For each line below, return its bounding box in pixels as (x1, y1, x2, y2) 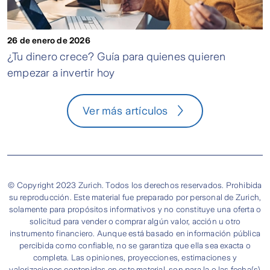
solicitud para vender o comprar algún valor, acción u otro (29, 216, 241, 226)
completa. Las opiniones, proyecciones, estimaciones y (33, 253, 237, 262)
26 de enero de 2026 (7, 35, 90, 45)
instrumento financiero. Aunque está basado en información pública (9, 228, 260, 238)
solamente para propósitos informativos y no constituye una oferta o (8, 204, 262, 214)
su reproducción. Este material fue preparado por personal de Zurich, (8, 192, 262, 202)
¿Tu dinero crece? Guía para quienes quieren (7, 50, 226, 63)
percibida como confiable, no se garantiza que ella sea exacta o (19, 240, 251, 250)
